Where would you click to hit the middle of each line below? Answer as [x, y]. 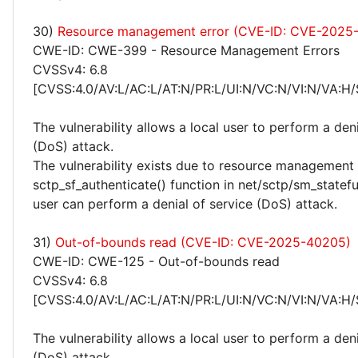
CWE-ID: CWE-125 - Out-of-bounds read [156, 261]
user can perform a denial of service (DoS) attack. [185, 204]
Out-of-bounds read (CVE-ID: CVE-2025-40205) [203, 242]
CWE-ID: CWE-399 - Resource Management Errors [186, 50]
